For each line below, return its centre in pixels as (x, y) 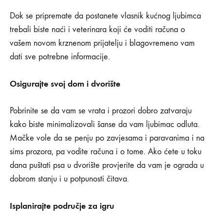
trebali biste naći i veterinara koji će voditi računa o (97, 30)
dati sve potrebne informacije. (60, 57)
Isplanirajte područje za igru (62, 206)
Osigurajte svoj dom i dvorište (65, 84)
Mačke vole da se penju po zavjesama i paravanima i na (107, 138)
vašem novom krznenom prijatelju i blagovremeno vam (102, 43)
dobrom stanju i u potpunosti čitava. (69, 179)
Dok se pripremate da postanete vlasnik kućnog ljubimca (105, 16)
